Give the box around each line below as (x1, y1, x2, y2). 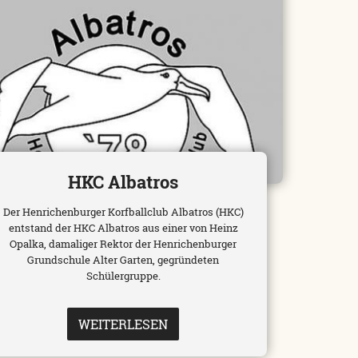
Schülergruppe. (86, 268, 161, 284)
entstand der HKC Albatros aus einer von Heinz (8, 221, 238, 236)
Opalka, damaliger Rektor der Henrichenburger (10, 237, 237, 252)
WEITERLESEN (78, 316, 169, 333)
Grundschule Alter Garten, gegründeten (27, 253, 220, 268)
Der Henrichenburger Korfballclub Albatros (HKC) (2, 205, 244, 220)
